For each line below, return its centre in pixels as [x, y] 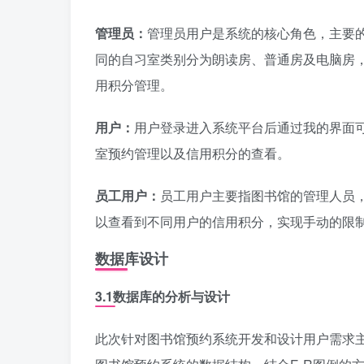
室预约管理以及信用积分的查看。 [193, 153]
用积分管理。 [134, 85]
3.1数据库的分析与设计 [162, 296]
